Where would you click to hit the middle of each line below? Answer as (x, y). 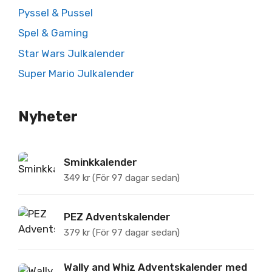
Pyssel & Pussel (56, 12)
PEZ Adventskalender (117, 216)
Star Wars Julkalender (71, 53)
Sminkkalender (100, 162)
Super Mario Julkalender (76, 74)
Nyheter (48, 117)
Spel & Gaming (53, 33)
